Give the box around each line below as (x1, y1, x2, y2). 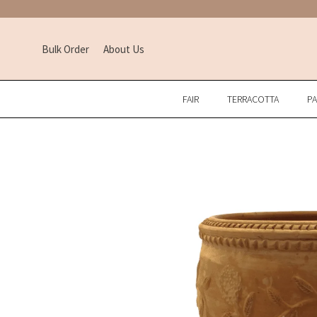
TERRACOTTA (226, 92, 279, 105)
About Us (103, 42, 144, 56)
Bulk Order (41, 42, 89, 56)
